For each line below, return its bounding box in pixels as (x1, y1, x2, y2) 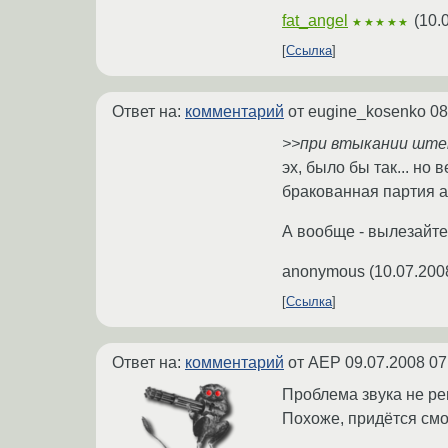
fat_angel (282, 12, 348, 30)
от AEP (284, 354, 345, 372)
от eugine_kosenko (284, 103, 430, 121)
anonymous (282, 263, 365, 281)
